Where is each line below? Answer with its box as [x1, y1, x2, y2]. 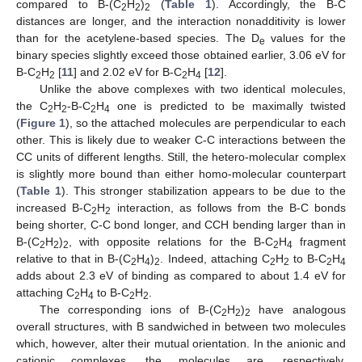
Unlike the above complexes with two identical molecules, [39, 82, 346, 95]
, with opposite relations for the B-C [69, 234, 273, 248]
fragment [292, 234, 347, 248]
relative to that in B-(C [16, 251, 132, 265]
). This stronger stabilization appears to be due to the [61, 183, 347, 197]
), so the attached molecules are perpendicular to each [65, 116, 347, 129]
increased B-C [16, 200, 92, 214]
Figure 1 [20, 116, 66, 129]
